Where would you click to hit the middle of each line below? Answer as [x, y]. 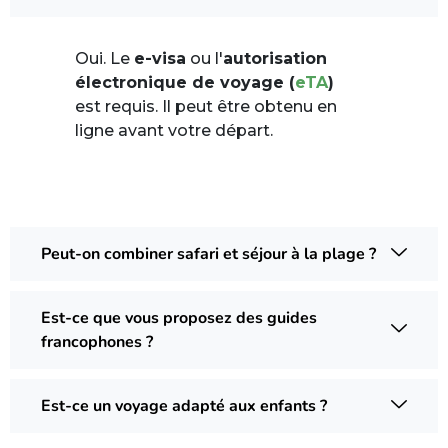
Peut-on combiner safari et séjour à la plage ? [208, 253]
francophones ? [97, 341]
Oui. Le [104, 58]
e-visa [160, 58]
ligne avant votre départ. [174, 130]
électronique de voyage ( [185, 82]
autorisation [275, 58]
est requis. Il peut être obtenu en [206, 106]
